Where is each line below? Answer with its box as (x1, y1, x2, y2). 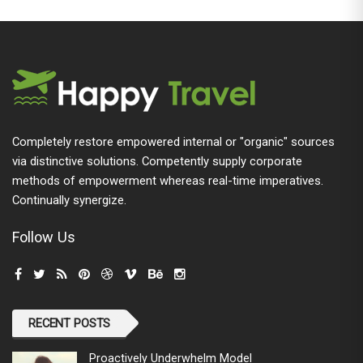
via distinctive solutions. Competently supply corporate (12, 153, 302, 169)
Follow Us (12, 228, 75, 246)
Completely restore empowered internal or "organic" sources (12, 134, 335, 149)
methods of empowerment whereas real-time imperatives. (12, 173, 323, 188)
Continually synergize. (12, 192, 126, 207)
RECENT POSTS (28, 315, 111, 331)
